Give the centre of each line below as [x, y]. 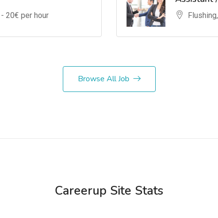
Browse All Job [103, 79]
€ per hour [32, 15]
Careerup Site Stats [109, 191]
